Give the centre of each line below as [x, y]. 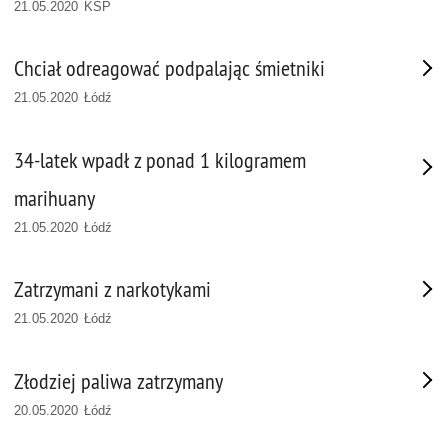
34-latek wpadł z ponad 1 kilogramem [160, 160]
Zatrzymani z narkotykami [112, 290]
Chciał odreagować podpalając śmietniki [169, 69]
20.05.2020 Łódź [63, 410]
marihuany [54, 198]
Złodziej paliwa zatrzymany [118, 381]
